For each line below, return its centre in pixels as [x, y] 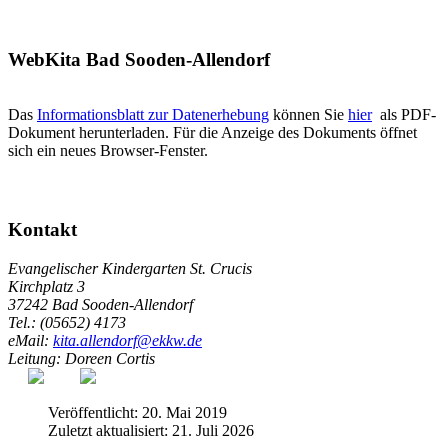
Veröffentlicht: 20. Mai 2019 [137, 412]
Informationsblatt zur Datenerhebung [153, 114]
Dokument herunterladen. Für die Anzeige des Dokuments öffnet [212, 132]
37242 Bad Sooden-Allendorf [100, 304]
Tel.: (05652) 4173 [67, 322]
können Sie [308, 114]
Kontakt [42, 230]
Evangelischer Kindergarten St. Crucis [130, 268]
